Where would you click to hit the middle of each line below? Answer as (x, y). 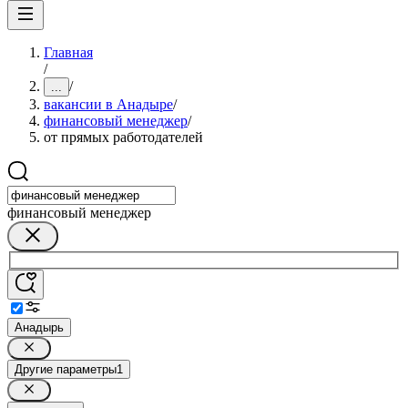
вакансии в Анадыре (108, 104)
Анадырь (39, 327)
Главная (68, 52)
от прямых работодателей (123, 137)
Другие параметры (66, 369)
